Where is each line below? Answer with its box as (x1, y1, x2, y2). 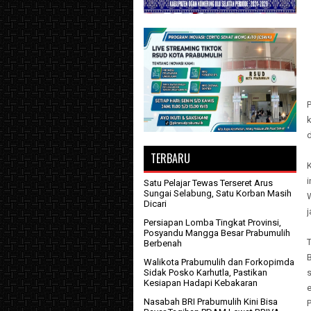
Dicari (144, 199, 167, 209)
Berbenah (144, 238, 182, 249)
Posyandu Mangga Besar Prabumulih (144, 228, 290, 238)
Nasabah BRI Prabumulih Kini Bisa (144, 296, 278, 307)
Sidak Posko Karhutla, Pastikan (144, 267, 267, 278)
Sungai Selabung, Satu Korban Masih (144, 188, 292, 199)
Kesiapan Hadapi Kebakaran (144, 278, 258, 288)
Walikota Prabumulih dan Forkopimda (144, 257, 294, 267)
